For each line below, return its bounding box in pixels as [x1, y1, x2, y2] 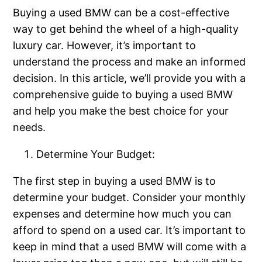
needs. [13, 121, 46, 134]
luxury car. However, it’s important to [13, 39, 196, 52]
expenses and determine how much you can [13, 208, 232, 220]
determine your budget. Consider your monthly [13, 191, 246, 204]
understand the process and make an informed [13, 56, 246, 68]
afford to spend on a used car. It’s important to [13, 224, 246, 237]
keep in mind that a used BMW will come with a [13, 240, 247, 253]
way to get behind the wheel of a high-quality [13, 23, 239, 36]
